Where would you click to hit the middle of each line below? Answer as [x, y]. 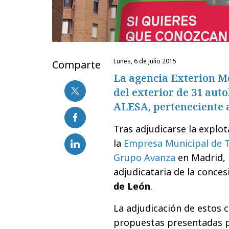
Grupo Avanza [144, 157]
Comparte [76, 64]
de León [132, 186]
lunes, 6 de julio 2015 [146, 61]
